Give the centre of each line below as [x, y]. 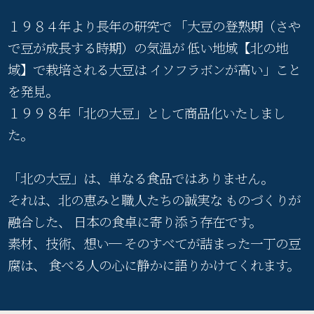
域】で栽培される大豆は [77, 69]
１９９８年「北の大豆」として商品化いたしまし [147, 112]
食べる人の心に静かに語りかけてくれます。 [173, 264]
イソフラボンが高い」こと [224, 69]
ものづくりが [262, 199]
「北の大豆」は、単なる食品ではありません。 [141, 177]
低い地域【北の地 [237, 47]
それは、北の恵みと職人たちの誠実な [115, 199]
